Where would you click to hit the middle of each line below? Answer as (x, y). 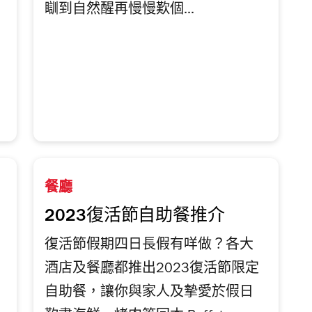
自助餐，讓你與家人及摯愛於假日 (149, 294)
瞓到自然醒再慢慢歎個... (120, 11)
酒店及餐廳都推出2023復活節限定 (152, 270)
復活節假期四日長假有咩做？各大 (149, 246)
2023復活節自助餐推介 (135, 217)
